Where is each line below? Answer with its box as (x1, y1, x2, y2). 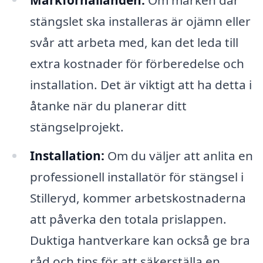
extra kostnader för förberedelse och (29, 55, 244, 72)
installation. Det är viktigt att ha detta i (29, 76, 252, 93)
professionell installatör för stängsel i (29, 168, 244, 186)
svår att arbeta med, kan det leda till (29, 33, 238, 50)
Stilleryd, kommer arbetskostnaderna (29, 190, 246, 207)
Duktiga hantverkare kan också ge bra (29, 232, 250, 249)
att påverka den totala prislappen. (29, 211, 227, 228)
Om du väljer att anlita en (104, 147, 253, 164)
